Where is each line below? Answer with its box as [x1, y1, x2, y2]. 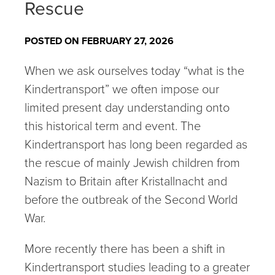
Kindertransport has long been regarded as [25, 135, 247, 153]
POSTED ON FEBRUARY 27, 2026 [25, 34, 174, 48]
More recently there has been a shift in [25, 239, 225, 258]
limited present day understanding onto [25, 98, 230, 117]
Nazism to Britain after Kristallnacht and [25, 172, 227, 190]
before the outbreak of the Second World [25, 190, 238, 209]
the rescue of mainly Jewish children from [25, 153, 240, 172]
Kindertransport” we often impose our [25, 80, 219, 98]
